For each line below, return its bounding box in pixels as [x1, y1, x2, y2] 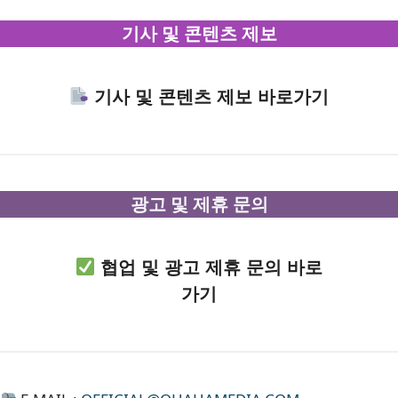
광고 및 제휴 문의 [130, 191, 268, 216]
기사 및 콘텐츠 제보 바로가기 [89, 84, 330, 107]
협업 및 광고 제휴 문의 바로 [95, 254, 323, 278]
